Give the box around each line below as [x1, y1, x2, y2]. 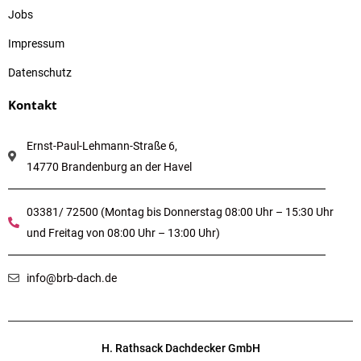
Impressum [8, 36, 64, 50]
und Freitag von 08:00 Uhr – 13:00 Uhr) [26, 226, 220, 239]
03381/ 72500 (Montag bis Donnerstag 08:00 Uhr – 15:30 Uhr [26, 205, 334, 218]
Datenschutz [8, 65, 72, 79]
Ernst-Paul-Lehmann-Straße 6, [26, 139, 180, 152]
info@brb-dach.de [26, 271, 117, 284]
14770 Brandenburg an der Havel [26, 160, 192, 173]
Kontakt [8, 96, 57, 113]
